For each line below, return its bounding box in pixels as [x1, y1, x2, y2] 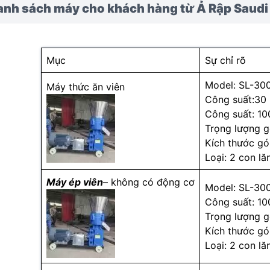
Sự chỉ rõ [205, 54, 246, 66]
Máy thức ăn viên [46, 81, 125, 93]
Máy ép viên [46, 176, 103, 188]
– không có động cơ [103, 176, 195, 188]
